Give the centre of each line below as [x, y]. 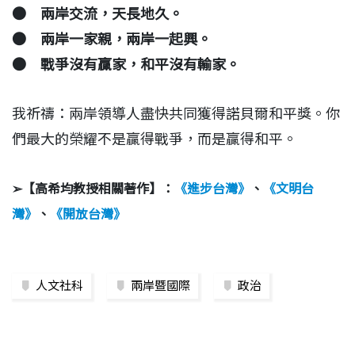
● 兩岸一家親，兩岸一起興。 [112, 40]
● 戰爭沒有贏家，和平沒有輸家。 [126, 65]
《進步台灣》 [212, 189]
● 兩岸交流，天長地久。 [97, 14]
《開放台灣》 [88, 215]
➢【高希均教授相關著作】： [93, 189]
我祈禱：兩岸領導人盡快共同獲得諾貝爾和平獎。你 [176, 114]
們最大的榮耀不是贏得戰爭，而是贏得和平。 [155, 139]
